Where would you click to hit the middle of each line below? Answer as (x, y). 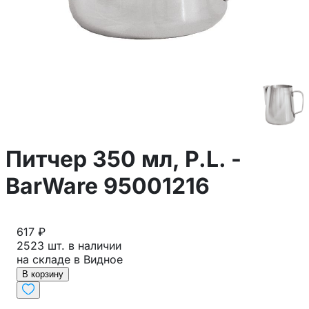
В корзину (43, 275)
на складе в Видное (70, 260)
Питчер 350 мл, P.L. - (123, 159)
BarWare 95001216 (108, 186)
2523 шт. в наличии (69, 246)
